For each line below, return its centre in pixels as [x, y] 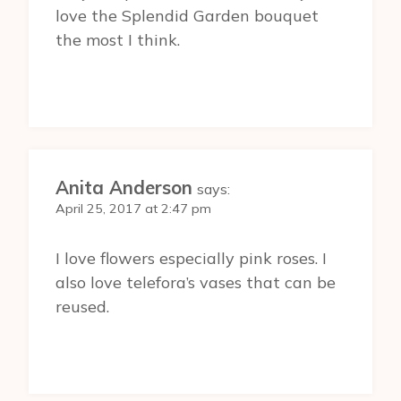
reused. [82, 306]
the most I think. [118, 40]
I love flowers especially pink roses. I [191, 258]
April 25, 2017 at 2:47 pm [133, 209]
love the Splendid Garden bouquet [187, 16]
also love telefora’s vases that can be [196, 282]
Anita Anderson [124, 188]
